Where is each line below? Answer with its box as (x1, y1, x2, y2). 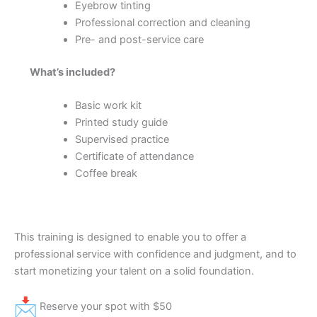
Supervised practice (74, 133, 169, 146)
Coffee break (74, 167, 137, 180)
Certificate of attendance (74, 150, 194, 163)
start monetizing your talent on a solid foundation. (14, 265, 254, 278)
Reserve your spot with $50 (37, 300, 172, 313)
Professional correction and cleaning (74, 16, 250, 30)
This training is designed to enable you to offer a (14, 231, 246, 244)
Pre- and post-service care (74, 33, 204, 47)
